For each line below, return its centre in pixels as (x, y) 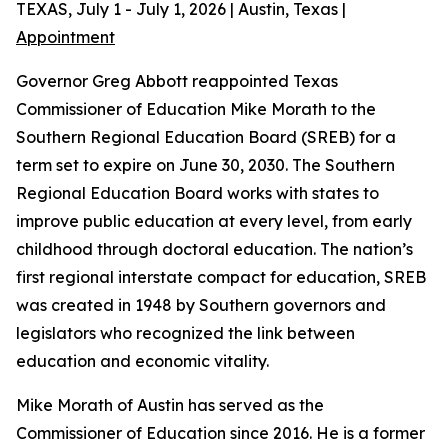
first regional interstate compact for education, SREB (221, 277)
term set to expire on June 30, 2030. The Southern (205, 165)
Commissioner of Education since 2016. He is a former (220, 433)
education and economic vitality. (142, 361)
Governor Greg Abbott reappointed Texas (177, 81)
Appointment (65, 37)
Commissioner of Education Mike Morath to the (196, 109)
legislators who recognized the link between (185, 333)
